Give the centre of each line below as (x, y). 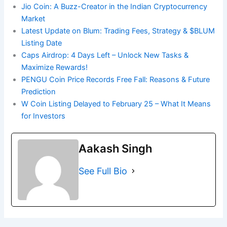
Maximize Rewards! (55, 67)
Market (33, 18)
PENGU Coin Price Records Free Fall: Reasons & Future (116, 79)
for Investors (44, 116)
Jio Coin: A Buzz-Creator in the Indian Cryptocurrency (115, 6)
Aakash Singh (116, 149)
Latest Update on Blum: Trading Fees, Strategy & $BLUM (118, 31)
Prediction (39, 91)
